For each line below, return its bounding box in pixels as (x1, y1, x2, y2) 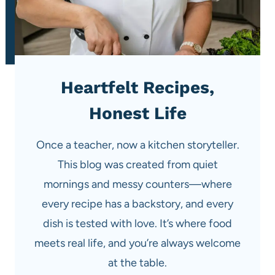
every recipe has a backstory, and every (42, 196, 233, 211)
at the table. (108, 255, 167, 269)
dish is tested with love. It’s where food (43, 216, 232, 230)
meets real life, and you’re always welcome (34, 236, 241, 250)
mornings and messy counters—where (43, 177, 232, 191)
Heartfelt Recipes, (61, 77, 214, 98)
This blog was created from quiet (57, 157, 218, 171)
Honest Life (88, 103, 187, 123)
